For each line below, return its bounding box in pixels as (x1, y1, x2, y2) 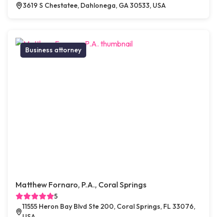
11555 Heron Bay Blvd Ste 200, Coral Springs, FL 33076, (22, 202, 196, 211)
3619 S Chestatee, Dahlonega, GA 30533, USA (23, 1, 166, 10)
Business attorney (25, 46, 81, 55)
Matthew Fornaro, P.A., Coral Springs (15, 180, 146, 190)
